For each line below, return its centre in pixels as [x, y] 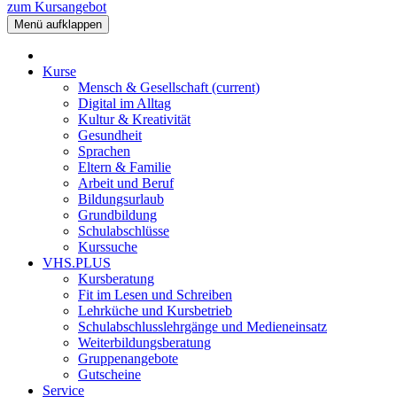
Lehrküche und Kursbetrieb [155, 311]
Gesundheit [110, 136]
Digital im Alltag [125, 104]
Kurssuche [108, 247]
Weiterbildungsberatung [144, 343]
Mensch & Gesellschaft [145, 88]
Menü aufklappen [58, 25]
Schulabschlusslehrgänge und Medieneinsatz [202, 327]
